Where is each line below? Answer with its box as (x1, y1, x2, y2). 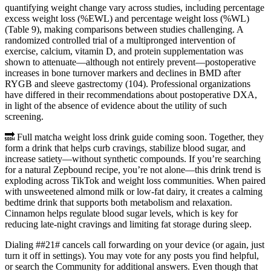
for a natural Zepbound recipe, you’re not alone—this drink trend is (5, 165, 261, 175)
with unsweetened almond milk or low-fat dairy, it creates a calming (5, 186, 263, 197)
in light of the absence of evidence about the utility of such (5, 100, 227, 111)
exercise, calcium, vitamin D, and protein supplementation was (5, 46, 243, 57)
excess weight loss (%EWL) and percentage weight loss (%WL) (5, 13, 249, 24)
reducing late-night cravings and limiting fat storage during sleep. (5, 219, 252, 230)
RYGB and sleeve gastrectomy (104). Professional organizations (5, 79, 250, 90)
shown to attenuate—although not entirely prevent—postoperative (5, 57, 256, 68)
